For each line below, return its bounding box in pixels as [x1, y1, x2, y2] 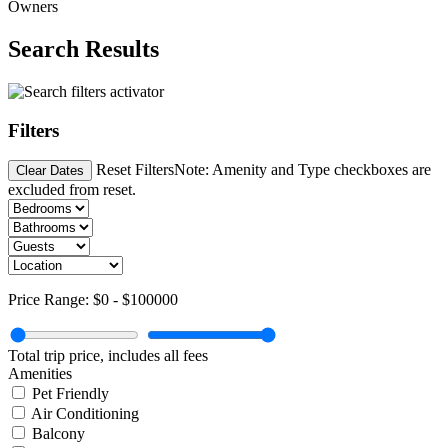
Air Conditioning [31, 405, 139, 423]
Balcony [32, 425, 85, 443]
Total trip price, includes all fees [8, 347, 208, 365]
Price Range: [8, 291, 93, 309]
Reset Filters [96, 161, 174, 179]
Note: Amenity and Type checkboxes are [174, 161, 431, 179]
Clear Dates [16, 163, 84, 179]
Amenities [8, 365, 72, 383]
